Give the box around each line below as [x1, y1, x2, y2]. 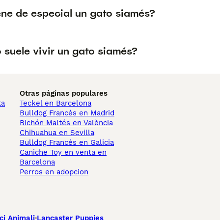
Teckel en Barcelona [20, 99, 91, 108]
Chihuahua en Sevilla [20, 128, 94, 137]
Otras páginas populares [20, 89, 108, 98]
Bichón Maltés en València [20, 118, 113, 127]
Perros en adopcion [20, 167, 88, 176]
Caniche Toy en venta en [20, 148, 107, 157]
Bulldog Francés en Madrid [20, 109, 114, 117]
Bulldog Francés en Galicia [20, 138, 114, 147]
